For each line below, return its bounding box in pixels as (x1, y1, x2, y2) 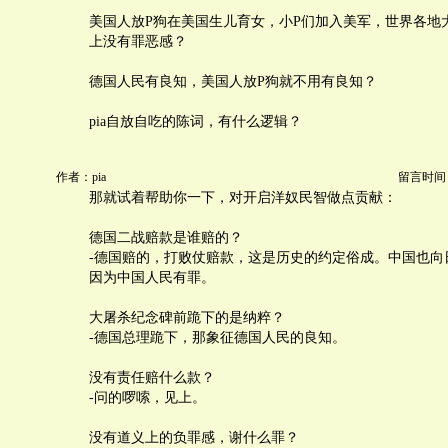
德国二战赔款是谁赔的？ (89, 230, 243, 245)
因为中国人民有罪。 (89, 270, 215, 285)
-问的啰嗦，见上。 (89, 390, 206, 405)
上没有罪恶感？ (89, 34, 187, 49)
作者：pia (56, 170, 106, 184)
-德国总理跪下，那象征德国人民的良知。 (89, 330, 346, 345)
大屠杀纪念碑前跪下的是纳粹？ (89, 310, 285, 325)
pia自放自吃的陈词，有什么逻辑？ (89, 114, 302, 129)
